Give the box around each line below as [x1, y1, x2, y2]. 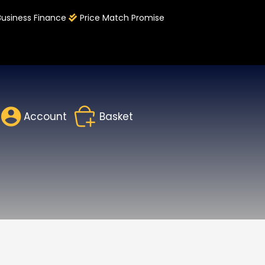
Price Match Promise [79, 12, 164, 24]
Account [24, 109, 67, 124]
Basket [99, 109, 133, 124]
